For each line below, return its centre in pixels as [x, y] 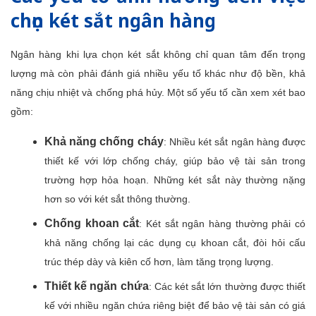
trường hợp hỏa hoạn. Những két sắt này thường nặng [175, 180]
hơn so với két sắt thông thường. [117, 199]
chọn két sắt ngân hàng [113, 20]
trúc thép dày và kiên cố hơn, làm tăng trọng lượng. [159, 262]
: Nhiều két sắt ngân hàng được [235, 142]
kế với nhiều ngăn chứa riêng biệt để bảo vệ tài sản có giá [175, 305]
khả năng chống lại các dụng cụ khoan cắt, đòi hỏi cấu [175, 243]
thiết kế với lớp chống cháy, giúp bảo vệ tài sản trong [175, 161]
